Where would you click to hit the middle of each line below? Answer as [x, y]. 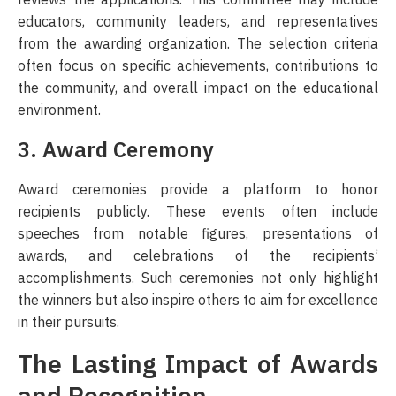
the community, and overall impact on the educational [198, 88]
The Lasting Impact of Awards [198, 365]
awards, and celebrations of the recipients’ [198, 256]
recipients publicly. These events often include [198, 212]
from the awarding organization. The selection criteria [198, 44]
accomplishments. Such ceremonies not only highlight [198, 278]
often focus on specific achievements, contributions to [198, 66]
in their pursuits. [69, 322]
